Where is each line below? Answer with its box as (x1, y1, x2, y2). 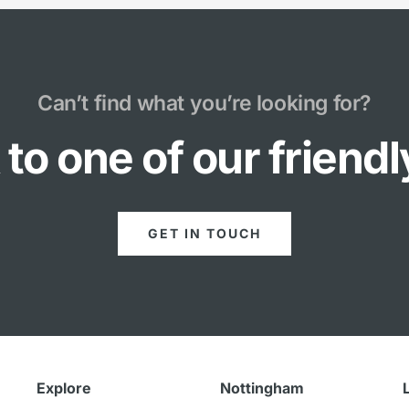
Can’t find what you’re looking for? (37, 90, 372, 117)
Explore (37, 379, 92, 398)
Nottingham (219, 379, 304, 398)
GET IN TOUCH (148, 225, 261, 242)
